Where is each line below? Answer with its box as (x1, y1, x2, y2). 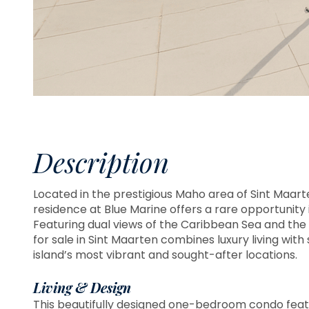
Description (33, 143, 169, 180)
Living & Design (33, 277, 131, 297)
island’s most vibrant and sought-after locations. (33, 246, 297, 263)
